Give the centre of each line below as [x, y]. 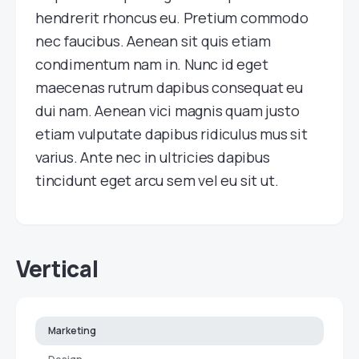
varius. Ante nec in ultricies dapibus [153, 157]
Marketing [72, 331]
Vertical [57, 268]
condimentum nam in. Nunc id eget [152, 64]
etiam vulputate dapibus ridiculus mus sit [171, 134]
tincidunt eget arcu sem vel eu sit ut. [157, 180]
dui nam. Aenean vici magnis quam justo [167, 111]
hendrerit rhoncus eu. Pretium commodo [172, 18]
